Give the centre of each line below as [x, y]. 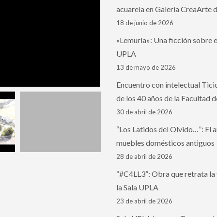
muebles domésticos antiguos [166, 143]
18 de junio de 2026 [145, 23]
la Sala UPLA [138, 187]
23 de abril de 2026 [145, 201]
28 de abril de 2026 [145, 157]
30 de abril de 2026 [145, 112]
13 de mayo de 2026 [146, 68]
